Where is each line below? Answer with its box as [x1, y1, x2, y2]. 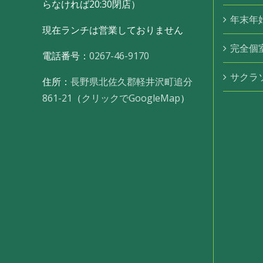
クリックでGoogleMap [82, 91, 180, 104]
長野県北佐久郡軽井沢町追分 [70, 75, 193, 88]
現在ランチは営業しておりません [42, 23, 183, 36]
